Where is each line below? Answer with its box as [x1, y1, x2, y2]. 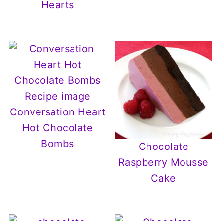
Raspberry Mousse [118, 156, 209, 169]
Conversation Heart [9, 106, 106, 118]
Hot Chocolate [22, 122, 93, 134]
